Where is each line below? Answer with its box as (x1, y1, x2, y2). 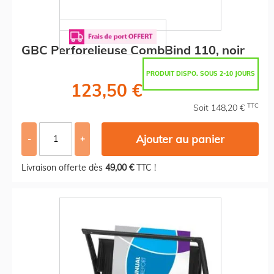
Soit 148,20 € (193, 102, 247, 113)
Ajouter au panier (136, 131, 225, 146)
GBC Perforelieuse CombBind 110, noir (21, 42, 245, 57)
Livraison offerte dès (21, 161, 105, 173)
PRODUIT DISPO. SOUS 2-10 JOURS (146, 69, 255, 78)
